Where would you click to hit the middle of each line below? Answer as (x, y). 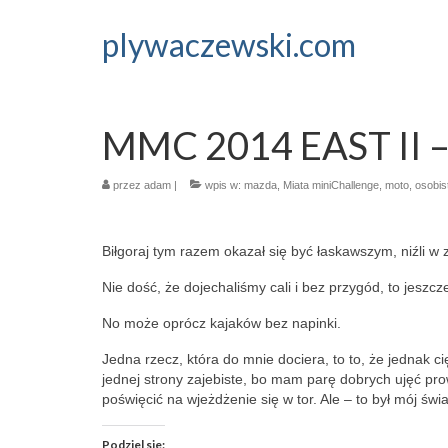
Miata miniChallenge (331, 185)
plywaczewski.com (229, 44)
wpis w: (223, 185)
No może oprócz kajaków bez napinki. (221, 323)
